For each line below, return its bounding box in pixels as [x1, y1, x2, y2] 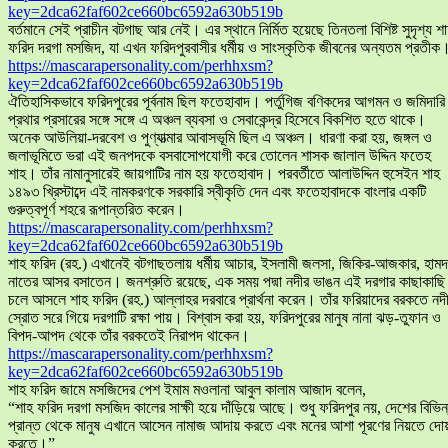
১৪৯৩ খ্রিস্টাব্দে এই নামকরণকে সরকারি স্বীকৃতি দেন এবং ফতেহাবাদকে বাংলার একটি [8, 183, 426, 201]
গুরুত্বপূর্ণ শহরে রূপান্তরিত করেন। [8, 201, 185, 219]
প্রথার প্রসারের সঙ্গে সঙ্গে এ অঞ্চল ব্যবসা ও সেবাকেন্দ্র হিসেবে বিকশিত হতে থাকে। [8, 111, 426, 129]
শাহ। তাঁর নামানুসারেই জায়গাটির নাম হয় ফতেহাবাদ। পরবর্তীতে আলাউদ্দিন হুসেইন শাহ [8, 165, 440, 183]
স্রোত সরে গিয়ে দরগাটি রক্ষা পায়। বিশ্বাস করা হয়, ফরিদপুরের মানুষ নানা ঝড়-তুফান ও [8, 309, 441, 327]
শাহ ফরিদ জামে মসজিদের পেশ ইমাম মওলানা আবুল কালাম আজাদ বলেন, [8, 381, 366, 399]
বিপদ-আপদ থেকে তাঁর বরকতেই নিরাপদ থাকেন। [8, 327, 250, 345]
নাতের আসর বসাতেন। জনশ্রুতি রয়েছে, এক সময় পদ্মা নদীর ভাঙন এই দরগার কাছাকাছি [8, 273, 445, 291]
